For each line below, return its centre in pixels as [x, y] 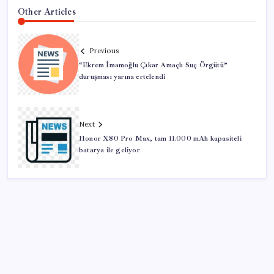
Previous [104, 51]
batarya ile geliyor [109, 150]
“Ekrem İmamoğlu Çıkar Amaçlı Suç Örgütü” [153, 65]
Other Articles [47, 11]
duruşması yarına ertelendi [122, 77]
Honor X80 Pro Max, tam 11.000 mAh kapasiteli [160, 139]
